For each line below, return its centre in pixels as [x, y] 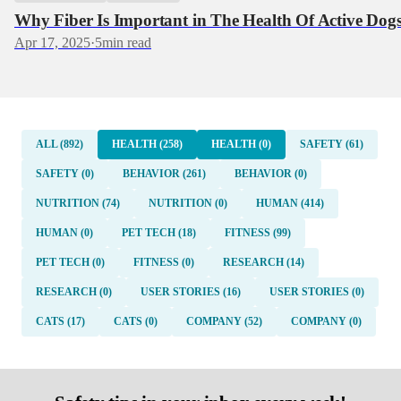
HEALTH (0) [241, 144]
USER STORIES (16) [191, 291]
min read [127, 42]
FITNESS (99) [258, 232]
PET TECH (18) [159, 232]
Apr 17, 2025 [52, 42]
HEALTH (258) [147, 144]
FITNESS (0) [164, 262]
